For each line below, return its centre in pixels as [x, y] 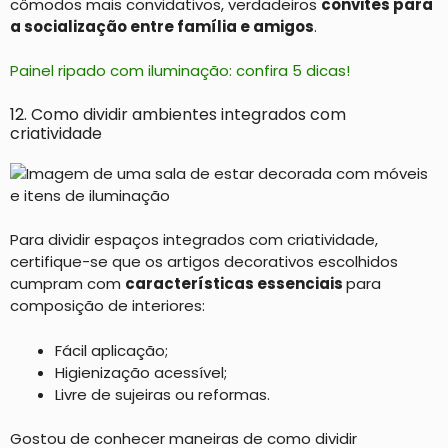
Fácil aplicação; [111, 350]
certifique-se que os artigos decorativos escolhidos [204, 261]
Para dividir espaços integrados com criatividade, [194, 239]
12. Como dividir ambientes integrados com [178, 114]
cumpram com [67, 283]
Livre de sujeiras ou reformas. [162, 394]
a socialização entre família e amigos [162, 26]
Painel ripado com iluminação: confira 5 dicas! [180, 70]
